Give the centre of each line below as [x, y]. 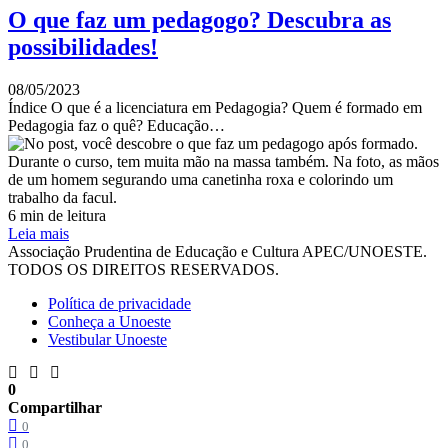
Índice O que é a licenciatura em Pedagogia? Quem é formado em [215, 107]
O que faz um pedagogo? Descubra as [199, 19]
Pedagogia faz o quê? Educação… [116, 125]
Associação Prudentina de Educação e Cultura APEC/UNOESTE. [217, 251]
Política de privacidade [119, 303]
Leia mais [38, 233]
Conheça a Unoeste [109, 321]
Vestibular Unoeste [107, 339]
